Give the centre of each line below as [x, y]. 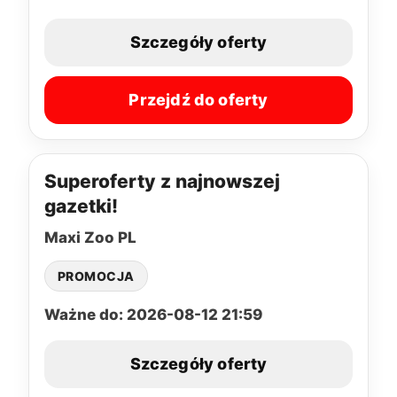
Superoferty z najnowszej [162, 181]
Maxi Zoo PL [90, 237]
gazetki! [81, 206]
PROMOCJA [96, 276]
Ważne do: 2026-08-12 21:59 [153, 314]
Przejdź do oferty [198, 100]
